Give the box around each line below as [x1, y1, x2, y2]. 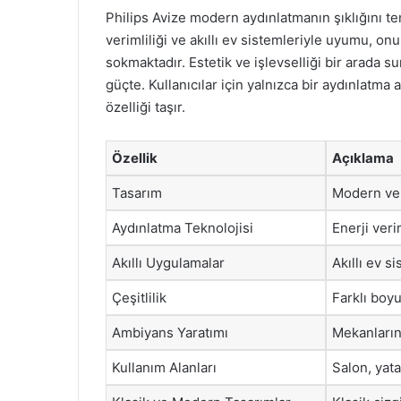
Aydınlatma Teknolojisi [112, 219, 253, 236]
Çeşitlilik [112, 289, 166, 306]
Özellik [112, 149, 158, 166]
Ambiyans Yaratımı [112, 324, 228, 341]
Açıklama [332, 149, 394, 166]
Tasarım [112, 184, 162, 201]
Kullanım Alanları [112, 359, 217, 376]
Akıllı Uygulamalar [112, 254, 225, 271]
